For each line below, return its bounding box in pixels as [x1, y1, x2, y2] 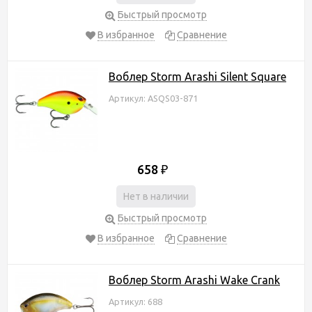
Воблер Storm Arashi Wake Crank [109, 273, 280, 286]
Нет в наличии [123, 190, 189, 202]
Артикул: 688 [109, 296, 162, 306]
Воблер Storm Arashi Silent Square [109, 70, 286, 83]
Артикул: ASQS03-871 [109, 93, 198, 103]
